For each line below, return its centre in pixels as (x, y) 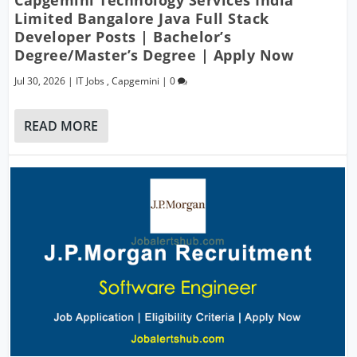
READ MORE (61, 126)
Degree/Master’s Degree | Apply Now (154, 55)
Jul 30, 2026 (40, 81)
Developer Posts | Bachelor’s (123, 37)
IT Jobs (90, 81)
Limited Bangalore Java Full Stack (142, 19)
